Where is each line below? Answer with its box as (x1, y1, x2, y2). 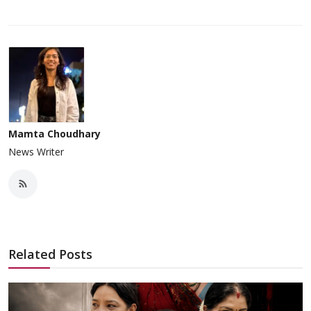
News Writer (8, 144, 64, 158)
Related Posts (8, 245, 92, 262)
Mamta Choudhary (8, 126, 101, 140)
